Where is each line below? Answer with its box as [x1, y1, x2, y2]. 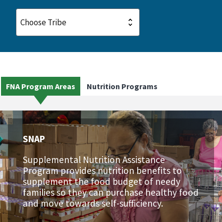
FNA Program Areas [6, 81, 75, 92]
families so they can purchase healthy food [23, 186, 199, 198]
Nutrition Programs [87, 81, 158, 92]
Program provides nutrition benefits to [23, 164, 182, 176]
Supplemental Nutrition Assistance [23, 153, 165, 166]
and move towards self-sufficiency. [23, 197, 163, 209]
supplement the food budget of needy [23, 175, 180, 187]
